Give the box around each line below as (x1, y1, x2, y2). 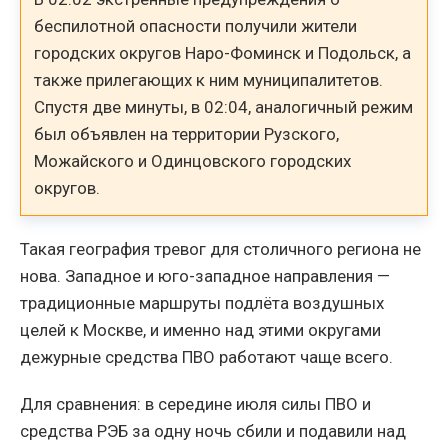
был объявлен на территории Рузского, (34, 123, 340, 144)
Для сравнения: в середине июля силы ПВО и (20, 394, 371, 415)
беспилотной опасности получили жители (34, 15, 358, 36)
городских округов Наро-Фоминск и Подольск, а (34, 42, 412, 63)
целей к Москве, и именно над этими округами (20, 320, 381, 341)
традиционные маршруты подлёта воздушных (20, 293, 384, 314)
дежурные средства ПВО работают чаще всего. (20, 347, 393, 368)
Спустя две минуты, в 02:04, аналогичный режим (34, 96, 414, 117)
